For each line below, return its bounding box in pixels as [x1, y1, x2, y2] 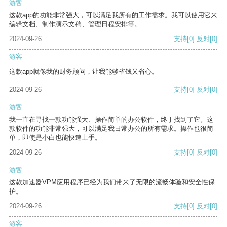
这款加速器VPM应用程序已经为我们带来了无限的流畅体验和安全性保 [9, 178, 215, 186]
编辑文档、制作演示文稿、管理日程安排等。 [9, 20, 141, 28]
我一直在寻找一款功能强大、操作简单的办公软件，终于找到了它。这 [9, 116, 213, 124]
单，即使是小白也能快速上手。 [9, 134, 101, 142]
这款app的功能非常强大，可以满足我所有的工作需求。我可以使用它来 [9, 11, 217, 19]
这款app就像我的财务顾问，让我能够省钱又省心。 [9, 68, 158, 76]
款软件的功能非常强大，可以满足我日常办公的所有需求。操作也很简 [9, 125, 213, 133]
